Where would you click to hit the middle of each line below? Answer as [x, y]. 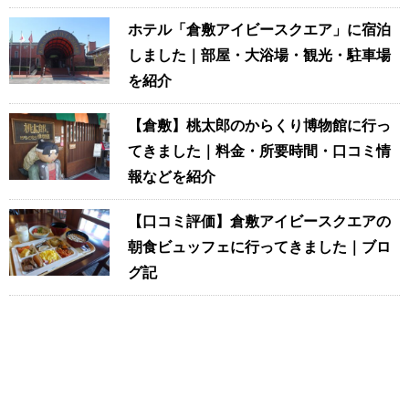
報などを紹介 [172, 176]
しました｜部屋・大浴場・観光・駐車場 [259, 55]
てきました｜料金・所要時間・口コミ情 [259, 151]
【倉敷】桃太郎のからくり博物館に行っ [259, 125]
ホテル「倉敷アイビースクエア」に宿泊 [259, 29]
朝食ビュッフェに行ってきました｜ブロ [259, 246]
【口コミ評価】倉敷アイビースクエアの [259, 221]
